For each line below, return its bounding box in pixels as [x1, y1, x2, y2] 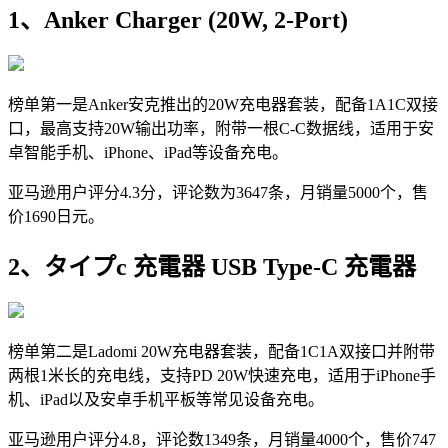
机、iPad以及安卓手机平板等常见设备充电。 [8, 391, 324, 409]
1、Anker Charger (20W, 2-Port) [8, 7, 348, 34]
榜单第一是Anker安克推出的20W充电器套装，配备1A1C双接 [8, 96, 438, 114]
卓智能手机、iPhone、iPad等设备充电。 [8, 144, 288, 162]
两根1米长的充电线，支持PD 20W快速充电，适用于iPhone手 [8, 367, 436, 385]
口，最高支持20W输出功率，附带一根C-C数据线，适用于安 [8, 120, 434, 138]
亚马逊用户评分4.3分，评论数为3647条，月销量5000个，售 [8, 184, 428, 202]
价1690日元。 [8, 208, 104, 226]
